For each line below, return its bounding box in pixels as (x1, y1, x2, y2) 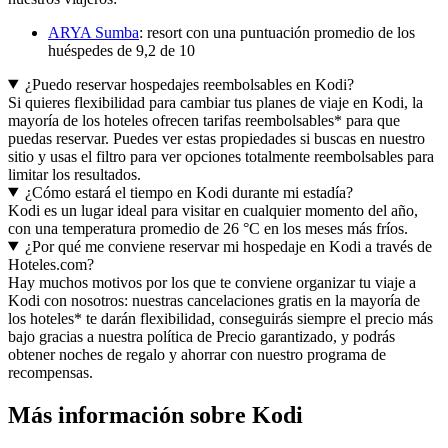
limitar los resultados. (8, 165, 141, 183)
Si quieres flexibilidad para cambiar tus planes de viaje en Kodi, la (8, 93, 423, 111)
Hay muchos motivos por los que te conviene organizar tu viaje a (8, 273, 416, 291)
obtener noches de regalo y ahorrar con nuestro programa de (8, 345, 386, 363)
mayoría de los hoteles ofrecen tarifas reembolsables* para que (8, 111, 400, 129)
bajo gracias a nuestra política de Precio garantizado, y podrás (8, 327, 395, 345)
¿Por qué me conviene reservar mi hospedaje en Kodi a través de (24, 237, 432, 255)
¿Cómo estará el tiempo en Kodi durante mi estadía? (24, 183, 353, 201)
